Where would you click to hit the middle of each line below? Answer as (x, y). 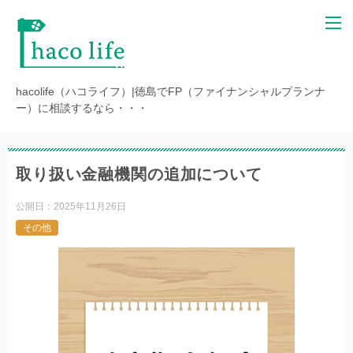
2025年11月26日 (90, 206)
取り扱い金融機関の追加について (139, 174)
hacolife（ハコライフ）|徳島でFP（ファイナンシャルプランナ (171, 91)
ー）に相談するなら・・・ (82, 108)
